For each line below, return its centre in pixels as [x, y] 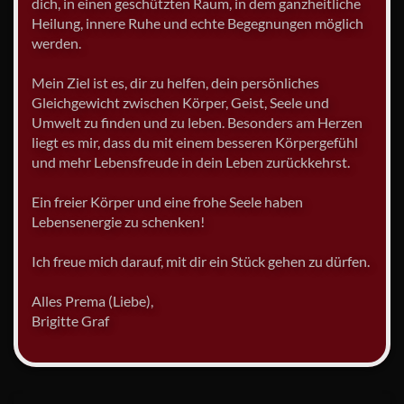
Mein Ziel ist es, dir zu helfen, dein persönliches [175, 82]
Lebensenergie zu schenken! [118, 221]
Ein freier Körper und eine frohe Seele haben [167, 201]
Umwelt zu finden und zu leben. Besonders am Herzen [197, 122]
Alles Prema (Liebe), [92, 300]
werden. [56, 42]
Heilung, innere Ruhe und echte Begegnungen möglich [197, 23]
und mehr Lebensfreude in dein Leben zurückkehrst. [191, 161]
